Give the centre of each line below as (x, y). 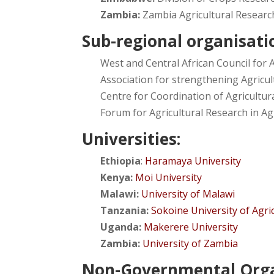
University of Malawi (188, 194)
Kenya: (117, 177)
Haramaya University (193, 161)
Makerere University (191, 227)
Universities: (131, 139)
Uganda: (121, 227)
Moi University (169, 177)
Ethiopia (121, 161)
